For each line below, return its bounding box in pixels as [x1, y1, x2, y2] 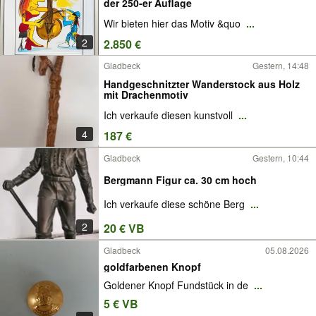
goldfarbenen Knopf [104, 259, 201, 274]
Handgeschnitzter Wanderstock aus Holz [104, 76, 300, 91]
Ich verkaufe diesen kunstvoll [104, 108, 236, 123]
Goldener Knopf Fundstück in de [104, 278, 251, 293]
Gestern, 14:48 [253, 59, 309, 71]
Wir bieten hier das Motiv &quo [104, 16, 243, 31]
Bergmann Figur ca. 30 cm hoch [104, 172, 257, 187]
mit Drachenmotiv [104, 87, 188, 102]
